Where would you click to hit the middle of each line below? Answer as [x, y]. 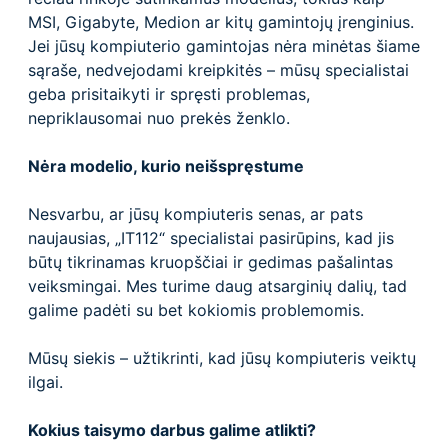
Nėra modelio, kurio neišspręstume [166, 165]
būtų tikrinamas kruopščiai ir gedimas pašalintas [210, 261]
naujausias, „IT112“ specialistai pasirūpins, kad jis [211, 237]
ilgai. [45, 381]
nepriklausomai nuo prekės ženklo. [159, 117]
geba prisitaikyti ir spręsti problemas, [169, 93]
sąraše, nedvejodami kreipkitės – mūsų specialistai [218, 69]
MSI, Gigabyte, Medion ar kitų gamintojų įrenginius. [221, 21]
